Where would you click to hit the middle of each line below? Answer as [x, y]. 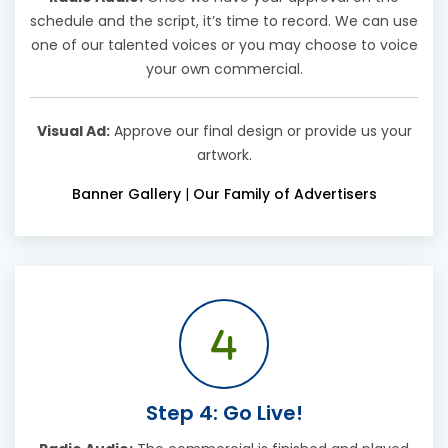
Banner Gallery [126, 194]
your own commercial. [224, 69]
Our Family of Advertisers [284, 194]
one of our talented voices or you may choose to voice [224, 45]
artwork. [224, 155]
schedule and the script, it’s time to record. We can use [224, 21]
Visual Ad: [73, 131]
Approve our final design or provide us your [260, 131]
